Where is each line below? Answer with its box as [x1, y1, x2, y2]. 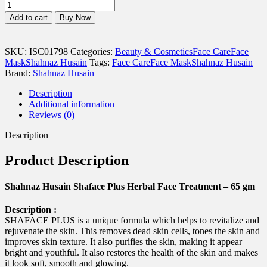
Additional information [29, 98, 114, 109]
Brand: [5, 67, 33, 78]
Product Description [5, 152, 129, 168]
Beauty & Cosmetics [115, 46, 193, 57]
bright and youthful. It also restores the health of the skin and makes [5, 247, 258, 258]
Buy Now [60, 13, 91, 22]
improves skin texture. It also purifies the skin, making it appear [5, 237, 242, 247]
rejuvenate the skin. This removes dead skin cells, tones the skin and [5, 226, 260, 237]
